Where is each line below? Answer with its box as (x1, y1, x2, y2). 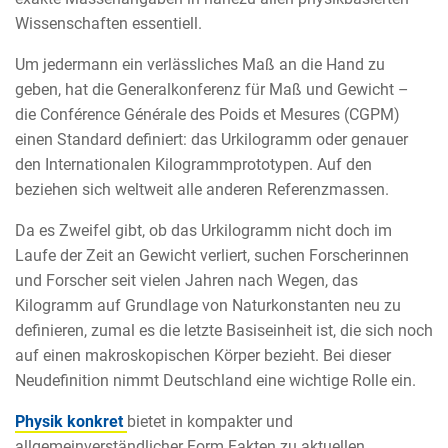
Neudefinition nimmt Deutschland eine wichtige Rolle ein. (15, 371, 416, 391)
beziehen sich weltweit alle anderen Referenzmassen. (15, 180, 389, 200)
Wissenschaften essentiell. (15, 14, 202, 34)
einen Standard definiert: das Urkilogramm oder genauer (15, 130, 408, 150)
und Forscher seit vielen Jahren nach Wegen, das (15, 271, 358, 291)
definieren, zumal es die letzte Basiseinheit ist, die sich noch (15, 321, 433, 341)
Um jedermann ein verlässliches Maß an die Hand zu (15, 55, 385, 75)
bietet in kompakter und (127, 412, 293, 432)
